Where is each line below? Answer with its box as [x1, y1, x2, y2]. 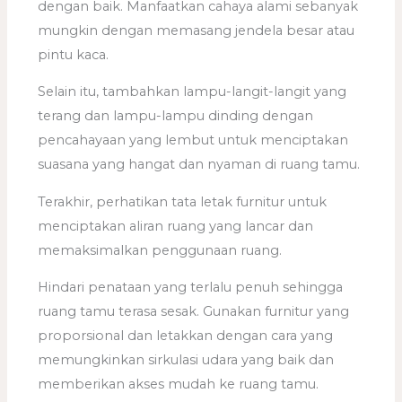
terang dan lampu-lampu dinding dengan [38, 108, 314, 125]
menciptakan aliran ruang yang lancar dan [38, 217, 314, 234]
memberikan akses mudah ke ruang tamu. [38, 376, 319, 393]
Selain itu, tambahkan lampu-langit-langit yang [38, 83, 347, 100]
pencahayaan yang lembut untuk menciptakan [38, 132, 349, 149]
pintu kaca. [38, 46, 109, 63]
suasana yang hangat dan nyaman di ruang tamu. [38, 156, 361, 173]
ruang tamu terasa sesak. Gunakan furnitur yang [38, 303, 350, 320]
